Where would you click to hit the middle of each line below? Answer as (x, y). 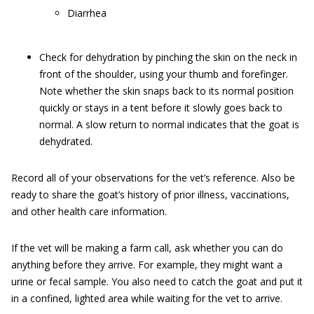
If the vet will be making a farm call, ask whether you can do (147, 247)
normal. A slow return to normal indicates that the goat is (169, 124)
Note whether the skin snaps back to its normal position (166, 90)
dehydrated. (66, 141)
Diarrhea (87, 13)
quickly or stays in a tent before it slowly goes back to (161, 107)
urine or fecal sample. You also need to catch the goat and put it (157, 281)
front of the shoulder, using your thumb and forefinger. (164, 74)
